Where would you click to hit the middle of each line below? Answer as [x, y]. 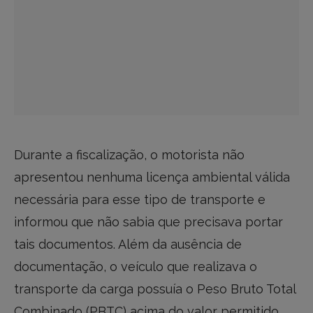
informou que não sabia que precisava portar [148, 222]
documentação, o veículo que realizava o [136, 267]
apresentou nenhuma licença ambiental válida [152, 177]
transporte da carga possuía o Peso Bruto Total [155, 289]
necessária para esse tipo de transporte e [140, 200]
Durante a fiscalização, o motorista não [129, 155]
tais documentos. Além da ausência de [128, 245]
